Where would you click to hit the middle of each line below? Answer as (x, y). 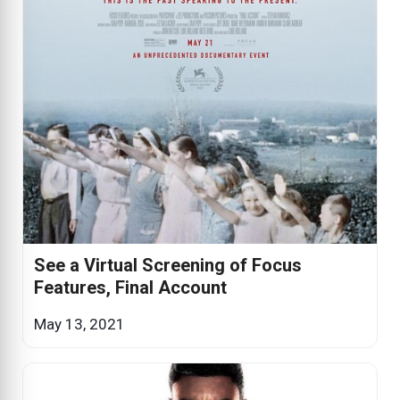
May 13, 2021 (79, 325)
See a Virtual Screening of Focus (168, 266)
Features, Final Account (130, 288)
